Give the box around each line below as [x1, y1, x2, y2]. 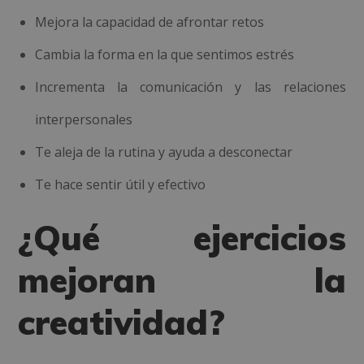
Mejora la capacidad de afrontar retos [35, 13, 265, 31]
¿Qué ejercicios [18, 216, 346, 259]
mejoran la [18, 258, 346, 301]
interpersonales [35, 110, 133, 128]
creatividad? [18, 301, 226, 344]
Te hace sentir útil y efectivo [35, 175, 206, 193]
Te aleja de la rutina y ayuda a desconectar [35, 143, 293, 161]
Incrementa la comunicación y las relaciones [35, 78, 346, 96]
